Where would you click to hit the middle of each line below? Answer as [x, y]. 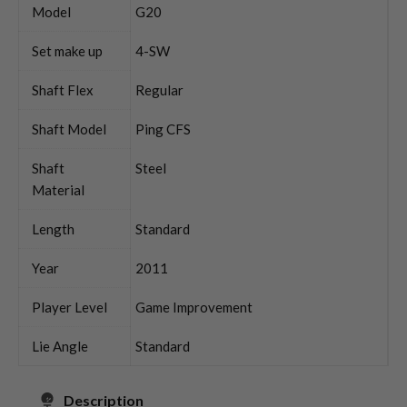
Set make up [67, 50]
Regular [159, 89]
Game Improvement [194, 307]
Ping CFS [163, 129]
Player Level [69, 307]
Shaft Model [69, 129]
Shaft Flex [63, 89]
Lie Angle [60, 346]
